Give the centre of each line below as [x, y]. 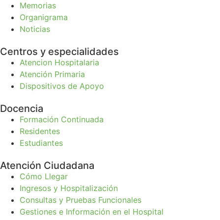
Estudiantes [41, 143]
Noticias [35, 29]
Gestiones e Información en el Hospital [92, 212]
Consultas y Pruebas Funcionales [81, 200]
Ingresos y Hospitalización [69, 188]
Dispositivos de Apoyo [62, 86]
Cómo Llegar [44, 177]
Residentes [40, 131]
